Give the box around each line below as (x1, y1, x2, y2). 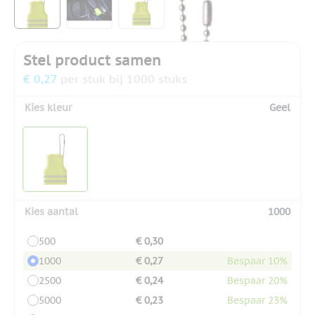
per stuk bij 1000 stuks (60, 71, 187, 86)
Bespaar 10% (227, 254, 288, 267)
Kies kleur (25, 101, 72, 114)
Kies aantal (25, 205, 78, 218)
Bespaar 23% (227, 293, 288, 307)
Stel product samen (23, 51, 161, 70)
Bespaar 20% (227, 274, 288, 287)
